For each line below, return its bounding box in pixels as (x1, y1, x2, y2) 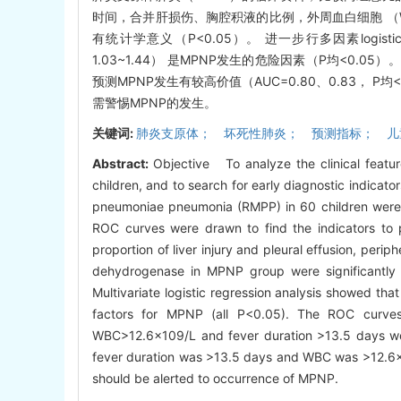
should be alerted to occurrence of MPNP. (92, 371, 338, 387)
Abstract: (92, 156, 154, 172)
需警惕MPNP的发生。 (92, 95, 217, 111)
